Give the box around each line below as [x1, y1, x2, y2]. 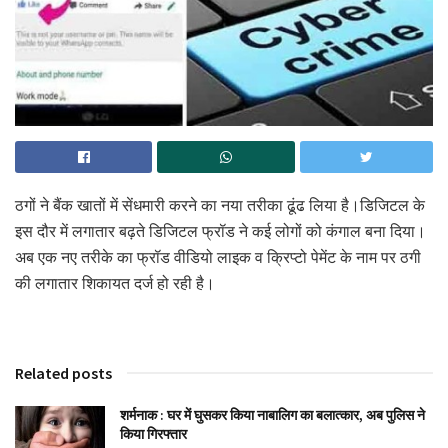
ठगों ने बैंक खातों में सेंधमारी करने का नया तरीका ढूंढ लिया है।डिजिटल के [15, 196, 425, 216]
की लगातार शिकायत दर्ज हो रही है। [15, 274, 215, 294]
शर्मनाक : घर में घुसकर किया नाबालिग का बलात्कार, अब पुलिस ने [120, 406, 425, 425]
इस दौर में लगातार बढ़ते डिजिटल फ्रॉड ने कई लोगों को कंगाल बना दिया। [15, 222, 426, 242]
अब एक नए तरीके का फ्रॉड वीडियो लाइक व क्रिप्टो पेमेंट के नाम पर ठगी [15, 248, 421, 268]
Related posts [15, 363, 112, 384]
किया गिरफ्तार [120, 425, 190, 444]
